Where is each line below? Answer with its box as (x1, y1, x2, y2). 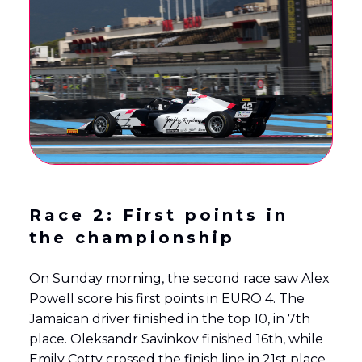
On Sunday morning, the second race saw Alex (28, 270, 330, 286)
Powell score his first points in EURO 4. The (28, 290, 305, 306)
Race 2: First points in (28, 204, 288, 225)
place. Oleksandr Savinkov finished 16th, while (28, 330, 323, 347)
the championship (28, 227, 235, 247)
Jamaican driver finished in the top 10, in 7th (28, 310, 310, 326)
